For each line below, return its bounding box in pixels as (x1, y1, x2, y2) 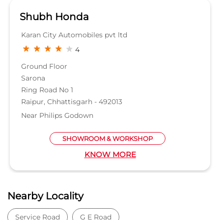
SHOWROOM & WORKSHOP (62, 134, 153, 142)
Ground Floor (21, 61, 67, 71)
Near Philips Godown (21, 110, 93, 120)
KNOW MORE (84, 149, 136, 159)
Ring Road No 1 (21, 85, 73, 94)
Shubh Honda (20, 10, 89, 23)
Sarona (21, 73, 45, 82)
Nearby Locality (7, 190, 83, 202)
